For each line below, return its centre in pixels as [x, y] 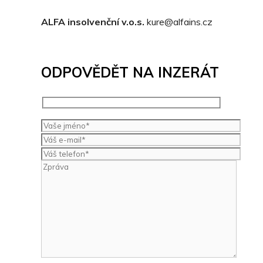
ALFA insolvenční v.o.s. [94, 22]
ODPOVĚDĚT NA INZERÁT [130, 73]
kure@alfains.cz [180, 22]
